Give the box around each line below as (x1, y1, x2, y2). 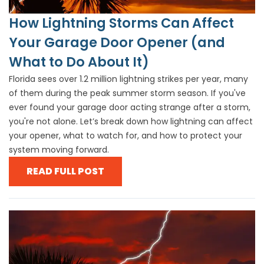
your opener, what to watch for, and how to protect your (9, 129, 242, 141)
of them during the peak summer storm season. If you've (9, 87, 246, 99)
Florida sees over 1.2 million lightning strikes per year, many (9, 72, 248, 85)
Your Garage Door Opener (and (9, 32, 225, 52)
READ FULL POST (27, 164, 104, 178)
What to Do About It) (9, 52, 149, 71)
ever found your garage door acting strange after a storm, (9, 101, 250, 113)
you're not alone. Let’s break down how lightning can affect (9, 115, 253, 127)
